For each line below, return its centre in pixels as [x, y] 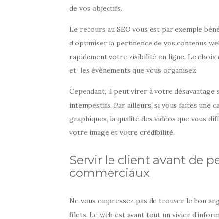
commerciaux [109, 173]
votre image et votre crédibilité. [122, 132]
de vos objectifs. [96, 8]
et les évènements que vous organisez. [133, 70]
